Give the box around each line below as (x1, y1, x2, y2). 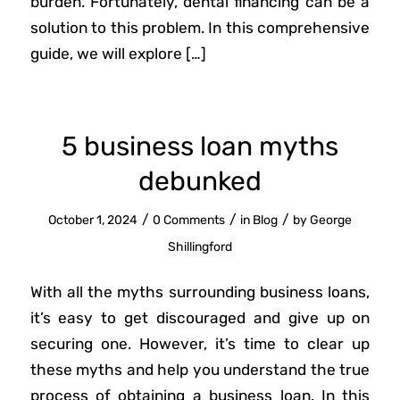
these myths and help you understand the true (29, 361, 371, 379)
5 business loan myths (61, 129, 338, 162)
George (309, 212, 352, 227)
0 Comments (152, 212, 225, 227)
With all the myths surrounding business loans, (29, 283, 371, 302)
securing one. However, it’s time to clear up (29, 335, 371, 354)
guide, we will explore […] (29, 45, 206, 63)
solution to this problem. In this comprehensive (29, 19, 371, 37)
